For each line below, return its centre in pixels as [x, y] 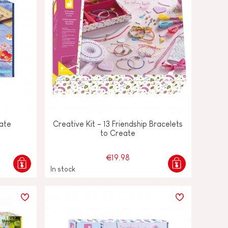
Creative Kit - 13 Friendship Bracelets [118, 124]
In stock [63, 169]
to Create [118, 133]
